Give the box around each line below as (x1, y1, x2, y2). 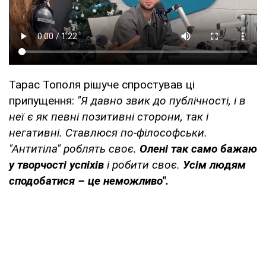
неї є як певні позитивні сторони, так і (9, 109, 208, 123)
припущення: (9, 93, 74, 107)
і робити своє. (104, 157, 183, 172)
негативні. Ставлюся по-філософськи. (9, 125, 207, 140)
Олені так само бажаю (140, 141, 257, 156)
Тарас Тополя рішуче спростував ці (9, 77, 195, 91)
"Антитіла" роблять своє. (9, 141, 140, 156)
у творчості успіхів (9, 157, 104, 172)
